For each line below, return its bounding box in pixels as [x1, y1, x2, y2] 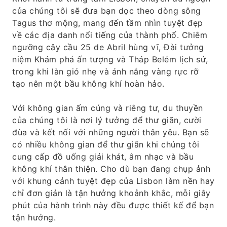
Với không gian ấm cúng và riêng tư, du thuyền [12, 103, 203, 113]
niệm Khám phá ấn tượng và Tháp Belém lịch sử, [12, 54, 208, 64]
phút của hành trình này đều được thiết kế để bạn [12, 200, 214, 210]
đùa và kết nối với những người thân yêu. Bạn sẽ [12, 127, 209, 137]
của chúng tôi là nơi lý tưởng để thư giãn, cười [12, 115, 202, 125]
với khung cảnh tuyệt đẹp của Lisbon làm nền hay [12, 176, 215, 186]
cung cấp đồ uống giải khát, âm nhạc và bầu [12, 152, 194, 162]
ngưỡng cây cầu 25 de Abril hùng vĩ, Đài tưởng [12, 42, 204, 52]
